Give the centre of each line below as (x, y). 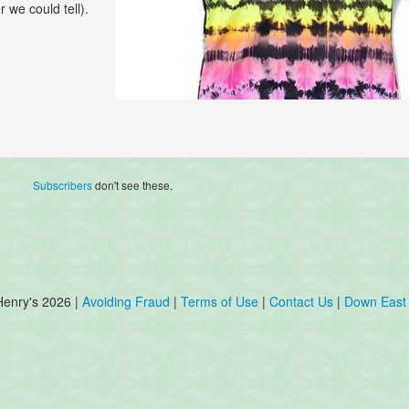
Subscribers (63, 185)
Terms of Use (220, 301)
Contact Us (303, 301)
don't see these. (133, 185)
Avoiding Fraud (126, 301)
